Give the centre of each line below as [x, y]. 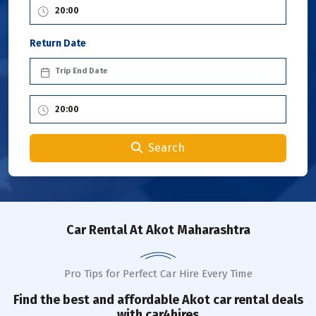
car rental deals [256, 300]
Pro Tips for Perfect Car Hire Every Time [158, 274]
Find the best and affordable [97, 300]
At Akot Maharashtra [188, 230]
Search [166, 148]
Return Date [58, 43]
